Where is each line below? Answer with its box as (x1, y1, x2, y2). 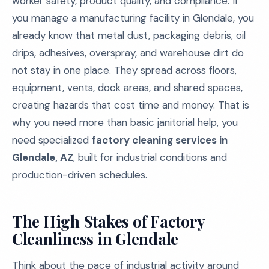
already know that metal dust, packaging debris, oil (12, 29, 246, 42)
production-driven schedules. (12, 168, 147, 181)
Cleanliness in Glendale (12, 228, 179, 249)
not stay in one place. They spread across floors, (12, 64, 237, 77)
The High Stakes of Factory (12, 211, 205, 232)
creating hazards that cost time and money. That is (12, 98, 249, 112)
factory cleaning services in (92, 133, 228, 147)
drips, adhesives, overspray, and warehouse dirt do (12, 46, 244, 59)
